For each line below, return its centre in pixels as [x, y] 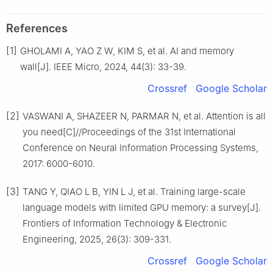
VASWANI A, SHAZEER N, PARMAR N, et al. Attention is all [144, 116]
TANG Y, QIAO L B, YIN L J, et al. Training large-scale [134, 191]
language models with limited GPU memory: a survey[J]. [142, 207]
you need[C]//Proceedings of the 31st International [129, 132]
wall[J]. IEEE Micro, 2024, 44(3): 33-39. [103, 66]
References [37, 28]
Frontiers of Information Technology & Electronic [125, 223]
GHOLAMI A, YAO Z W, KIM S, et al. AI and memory [127, 51]
